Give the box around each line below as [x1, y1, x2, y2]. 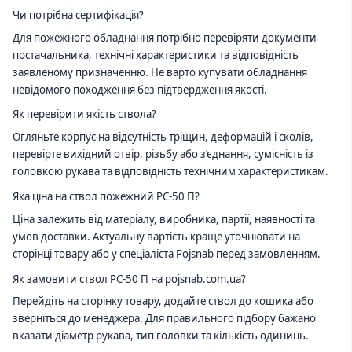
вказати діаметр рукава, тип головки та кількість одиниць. [13, 328, 309, 343]
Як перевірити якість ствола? [13, 107, 156, 122]
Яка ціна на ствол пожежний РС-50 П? [13, 189, 200, 204]
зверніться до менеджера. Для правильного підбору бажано [13, 311, 316, 326]
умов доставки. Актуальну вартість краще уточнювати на [13, 229, 300, 244]
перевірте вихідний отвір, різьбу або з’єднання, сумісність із [13, 147, 313, 162]
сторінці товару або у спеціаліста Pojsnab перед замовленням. [13, 246, 321, 261]
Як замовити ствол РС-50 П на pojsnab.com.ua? [13, 271, 246, 286]
